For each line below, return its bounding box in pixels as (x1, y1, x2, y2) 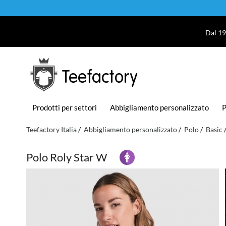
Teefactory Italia (26, 125, 77, 134)
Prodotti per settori (32, 102, 97, 112)
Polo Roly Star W (26, 150, 107, 164)
